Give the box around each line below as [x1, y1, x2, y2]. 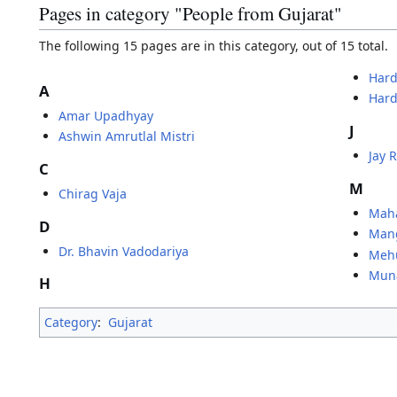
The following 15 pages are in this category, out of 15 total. [39, 37, 388, 54]
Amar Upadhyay [58, 106, 154, 124]
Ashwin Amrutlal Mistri [58, 128, 196, 145]
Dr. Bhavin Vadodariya [58, 242, 190, 260]
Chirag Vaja [58, 184, 128, 202]
